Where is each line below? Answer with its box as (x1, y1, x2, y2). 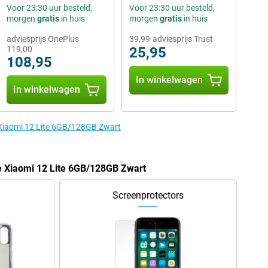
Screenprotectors (112, 190, 184, 201)
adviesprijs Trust (152, 34, 213, 44)
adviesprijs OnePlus (6, 34, 79, 44)
